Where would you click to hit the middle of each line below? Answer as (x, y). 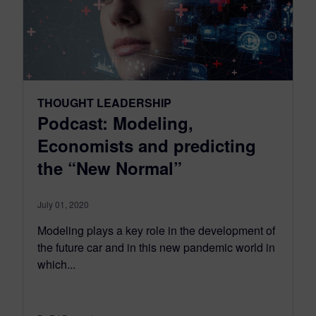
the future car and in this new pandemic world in (156, 247)
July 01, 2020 (63, 204)
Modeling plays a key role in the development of (156, 230)
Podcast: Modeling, (115, 122)
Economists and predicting (147, 145)
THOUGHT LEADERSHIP (104, 102)
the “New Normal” (110, 168)
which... (56, 264)
